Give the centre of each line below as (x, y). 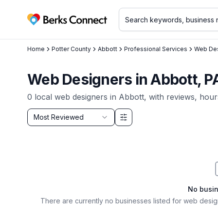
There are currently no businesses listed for (112, 201)
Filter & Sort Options (61, 126)
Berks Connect (54, 25)
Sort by (41, 114)
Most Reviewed (59, 117)
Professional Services (156, 49)
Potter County (71, 49)
